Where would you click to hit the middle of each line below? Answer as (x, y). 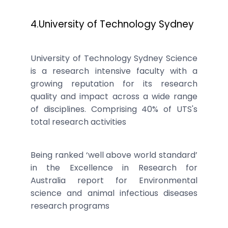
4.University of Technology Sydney (112, 24)
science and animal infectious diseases (114, 193)
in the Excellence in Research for (114, 167)
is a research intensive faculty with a (114, 71)
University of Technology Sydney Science (114, 58)
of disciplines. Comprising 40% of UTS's (114, 109)
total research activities (78, 122)
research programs (70, 206)
